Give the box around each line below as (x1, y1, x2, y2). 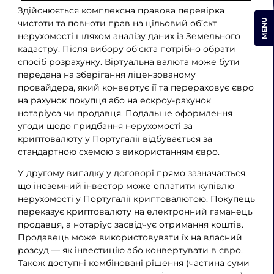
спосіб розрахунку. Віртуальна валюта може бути (17, 56, 240, 68)
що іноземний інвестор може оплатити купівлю (17, 180, 234, 191)
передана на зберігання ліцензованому (17, 69, 196, 81)
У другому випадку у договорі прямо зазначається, (17, 167, 247, 179)
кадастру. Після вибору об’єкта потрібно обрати (17, 43, 235, 55)
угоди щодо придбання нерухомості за (17, 120, 193, 132)
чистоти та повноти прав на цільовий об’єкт (17, 18, 217, 29)
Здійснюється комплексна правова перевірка (17, 5, 224, 17)
